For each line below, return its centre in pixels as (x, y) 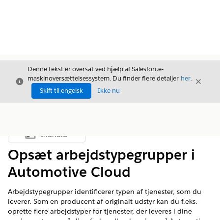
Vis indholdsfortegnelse (80, 137)
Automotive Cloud (69, 172)
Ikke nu (109, 91)
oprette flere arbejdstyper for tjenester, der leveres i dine (100, 211)
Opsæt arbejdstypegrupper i (101, 155)
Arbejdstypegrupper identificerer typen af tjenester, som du (105, 192)
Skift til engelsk (61, 91)
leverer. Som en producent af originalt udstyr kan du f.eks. (103, 201)
